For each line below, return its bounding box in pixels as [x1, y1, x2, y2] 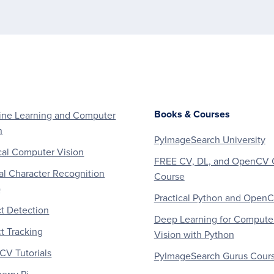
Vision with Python [154, 228, 234, 241]
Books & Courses [154, 108, 230, 120]
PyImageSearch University [154, 133, 265, 146]
